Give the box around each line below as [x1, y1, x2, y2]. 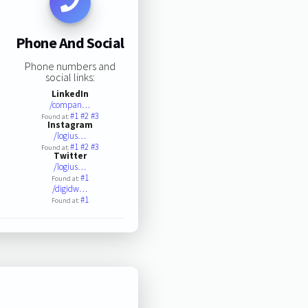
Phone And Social [15, 33, 124, 53]
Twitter [53, 149, 87, 162]
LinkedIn [51, 87, 89, 100]
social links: [45, 69, 95, 84]
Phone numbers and [24, 58, 115, 73]
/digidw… [52, 182, 88, 195]
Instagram [47, 118, 93, 131]
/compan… [49, 98, 91, 111]
